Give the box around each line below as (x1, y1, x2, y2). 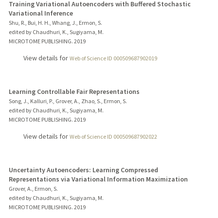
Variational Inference (8, 8, 73, 18)
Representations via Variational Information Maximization (8, 174, 188, 183)
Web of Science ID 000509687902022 (69, 132, 157, 140)
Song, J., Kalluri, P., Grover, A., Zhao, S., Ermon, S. (8, 97, 127, 105)
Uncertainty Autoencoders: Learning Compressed (8, 165, 158, 174)
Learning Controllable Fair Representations (8, 87, 140, 96)
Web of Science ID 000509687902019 (69, 54, 157, 62)
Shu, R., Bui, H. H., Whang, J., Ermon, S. (8, 18, 102, 26)
